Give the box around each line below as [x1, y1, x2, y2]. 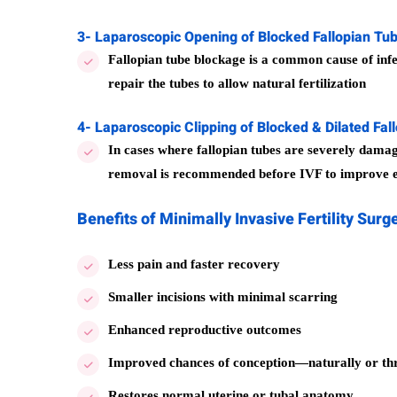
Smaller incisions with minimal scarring [108, 290, 338, 304]
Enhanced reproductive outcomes [108, 323, 301, 337]
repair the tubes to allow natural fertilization [108, 76, 366, 90]
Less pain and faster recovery [108, 257, 280, 271]
